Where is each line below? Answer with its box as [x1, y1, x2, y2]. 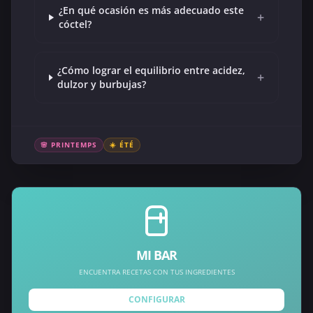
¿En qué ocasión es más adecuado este [58, 3, 244, 17]
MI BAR [136, 247, 177, 264]
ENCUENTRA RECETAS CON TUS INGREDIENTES [78, 267, 235, 277]
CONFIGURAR [128, 293, 185, 306]
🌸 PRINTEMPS [41, 140, 97, 150]
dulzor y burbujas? [57, 78, 147, 92]
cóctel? [58, 17, 92, 31]
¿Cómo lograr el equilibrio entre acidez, [57, 64, 246, 78]
